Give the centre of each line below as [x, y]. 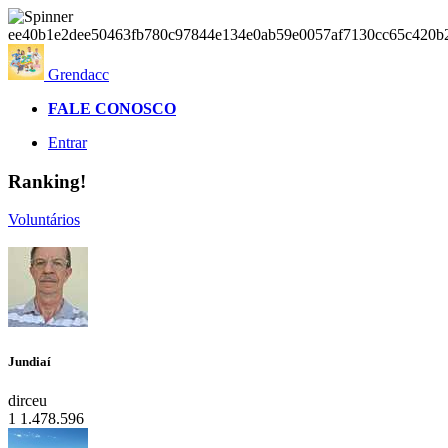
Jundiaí [29, 361]
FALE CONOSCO [112, 108]
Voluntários [44, 220]
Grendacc [78, 74]
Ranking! [47, 181]
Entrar [67, 142]
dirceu [27, 400]
